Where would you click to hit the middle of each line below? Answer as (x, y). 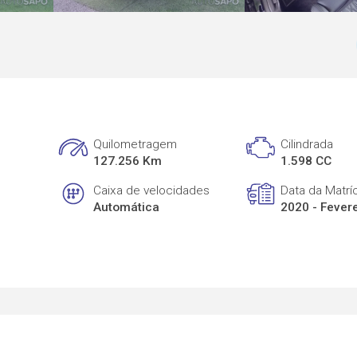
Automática (127, 207)
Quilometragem (135, 145)
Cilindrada (307, 145)
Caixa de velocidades (152, 190)
